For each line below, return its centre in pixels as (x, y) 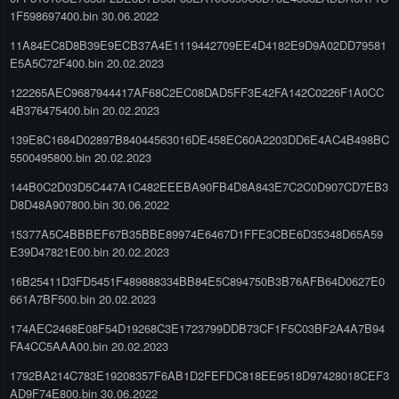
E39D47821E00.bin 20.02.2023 (90, 251)
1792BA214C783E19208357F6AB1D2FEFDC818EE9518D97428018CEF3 (199, 375)
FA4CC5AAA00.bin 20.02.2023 (89, 346)
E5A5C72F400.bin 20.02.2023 (87, 62)
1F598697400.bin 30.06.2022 (84, 15)
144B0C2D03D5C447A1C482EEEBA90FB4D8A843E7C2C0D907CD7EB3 (199, 186)
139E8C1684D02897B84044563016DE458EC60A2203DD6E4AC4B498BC (199, 139)
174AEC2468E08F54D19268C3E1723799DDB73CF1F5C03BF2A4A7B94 (197, 328)
